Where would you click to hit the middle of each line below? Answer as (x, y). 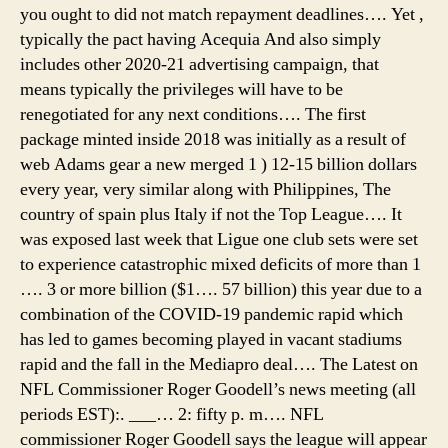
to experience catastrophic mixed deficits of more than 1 (220, 264)
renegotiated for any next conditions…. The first (193, 114)
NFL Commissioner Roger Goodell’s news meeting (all (218, 389)
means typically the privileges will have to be (181, 89)
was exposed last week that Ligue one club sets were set (219, 239)
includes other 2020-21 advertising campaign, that (199, 64)
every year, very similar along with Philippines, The (205, 189)
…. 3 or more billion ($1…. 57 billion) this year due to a (221, 289)
